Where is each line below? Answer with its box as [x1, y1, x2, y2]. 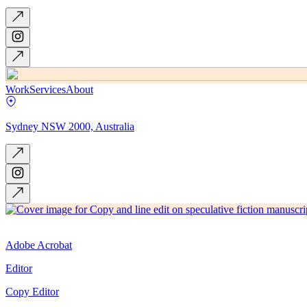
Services [29, 83, 66, 95]
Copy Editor [5, 285, 59, 297]
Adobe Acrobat [5, 238, 72, 251]
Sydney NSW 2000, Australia [5, 120, 134, 132]
